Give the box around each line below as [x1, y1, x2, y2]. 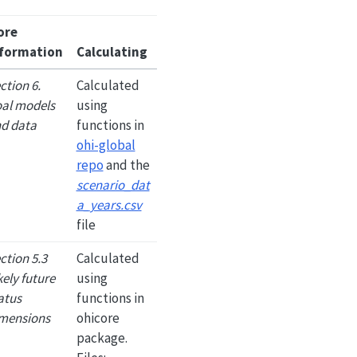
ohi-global [76, 135, 135, 154]
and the [103, 155, 150, 174]
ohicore [76, 308, 120, 327]
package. [76, 328, 127, 347]
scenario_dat [76, 175, 150, 194]
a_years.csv [76, 195, 142, 214]
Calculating [76, 42, 147, 61]
